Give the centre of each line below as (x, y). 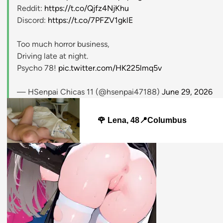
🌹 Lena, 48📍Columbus (142, 120)
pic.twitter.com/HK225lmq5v (110, 68)
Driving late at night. (53, 56)
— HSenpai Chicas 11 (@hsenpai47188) (89, 92)
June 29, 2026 (187, 92)
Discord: (32, 20)
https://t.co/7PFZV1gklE (90, 20)
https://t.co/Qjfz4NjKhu (87, 8)
